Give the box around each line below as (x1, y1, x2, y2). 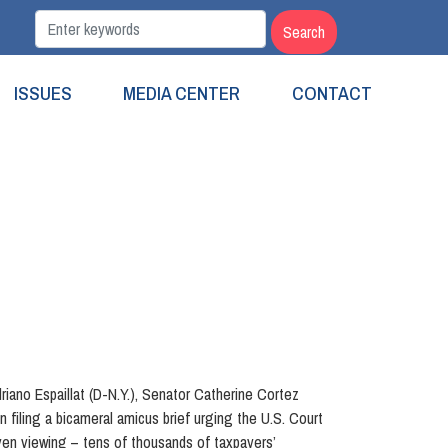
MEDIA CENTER (123, 79, 241, 106)
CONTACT (291, 79, 372, 106)
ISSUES (14, 79, 73, 106)
